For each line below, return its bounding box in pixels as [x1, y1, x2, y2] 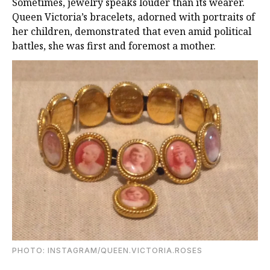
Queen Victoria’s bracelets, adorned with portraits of [12, 10, 255, 24]
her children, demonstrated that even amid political [12, 25, 251, 39]
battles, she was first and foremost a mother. [12, 39, 216, 53]
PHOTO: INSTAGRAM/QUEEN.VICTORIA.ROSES [12, 245, 202, 255]
